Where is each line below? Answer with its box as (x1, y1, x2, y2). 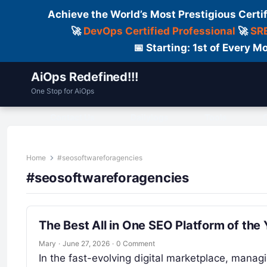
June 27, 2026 (63, 239, 110, 248)
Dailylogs (131, 112, 169, 122)
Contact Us (50, 112, 95, 122)
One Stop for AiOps (31, 86, 94, 95)
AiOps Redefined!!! (31, 70, 138, 84)
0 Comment (116, 239, 155, 248)
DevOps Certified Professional (83, 25, 235, 37)
